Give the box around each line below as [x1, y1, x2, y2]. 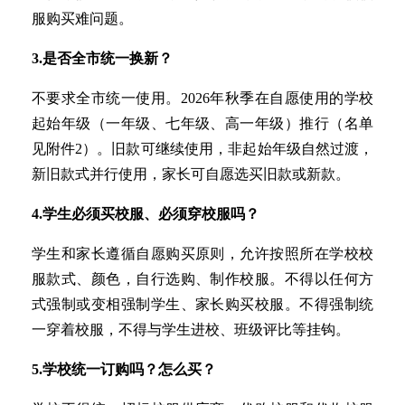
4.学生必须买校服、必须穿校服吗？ [31, 206, 259, 222]
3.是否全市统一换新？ [31, 51, 173, 67]
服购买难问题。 [31, 11, 133, 27]
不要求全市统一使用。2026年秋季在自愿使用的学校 [31, 90, 374, 107]
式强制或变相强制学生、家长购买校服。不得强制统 [31, 297, 374, 313]
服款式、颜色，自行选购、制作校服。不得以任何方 [31, 271, 374, 287]
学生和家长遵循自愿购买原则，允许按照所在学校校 [31, 246, 374, 262]
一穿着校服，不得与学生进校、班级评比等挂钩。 [31, 322, 350, 338]
